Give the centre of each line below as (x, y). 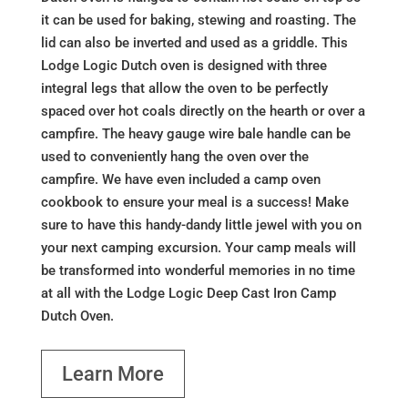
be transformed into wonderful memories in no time (198, 271)
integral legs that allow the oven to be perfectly (184, 89)
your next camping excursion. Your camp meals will (198, 248)
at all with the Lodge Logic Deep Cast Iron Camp (188, 294)
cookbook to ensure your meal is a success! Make (194, 203)
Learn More (112, 373)
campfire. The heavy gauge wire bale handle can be (195, 134)
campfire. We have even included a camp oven (180, 180)
